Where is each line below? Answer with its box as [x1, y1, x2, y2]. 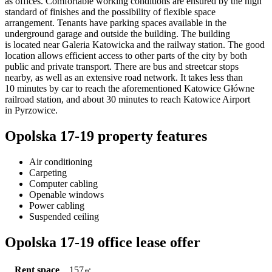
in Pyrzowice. [5, 104, 58, 115]
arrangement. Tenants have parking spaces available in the [5, 17, 226, 28]
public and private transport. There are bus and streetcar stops [5, 61, 239, 72]
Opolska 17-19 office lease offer [5, 234, 200, 250]
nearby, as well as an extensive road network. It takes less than [5, 72, 243, 83]
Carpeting [29, 167, 67, 178]
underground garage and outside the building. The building [5, 28, 230, 39]
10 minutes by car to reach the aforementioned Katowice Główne [5, 83, 254, 93]
